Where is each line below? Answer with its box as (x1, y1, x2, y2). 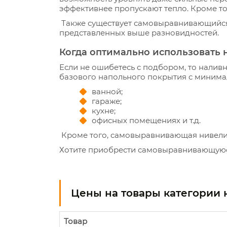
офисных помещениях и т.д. (92, 116, 201, 125)
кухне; (92, 106, 116, 116)
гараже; (92, 96, 122, 106)
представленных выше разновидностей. (59, 28, 219, 37)
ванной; (92, 87, 123, 96)
